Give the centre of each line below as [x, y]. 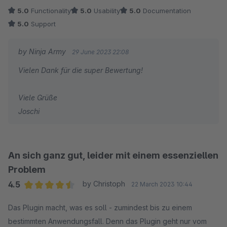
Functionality [50, 10]
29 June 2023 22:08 [100, 52]
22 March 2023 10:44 [162, 184]
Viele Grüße [38, 97]
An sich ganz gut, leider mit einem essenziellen [113, 155]
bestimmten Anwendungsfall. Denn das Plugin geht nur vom [107, 221]
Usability [106, 10]
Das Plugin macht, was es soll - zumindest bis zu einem [100, 207]
